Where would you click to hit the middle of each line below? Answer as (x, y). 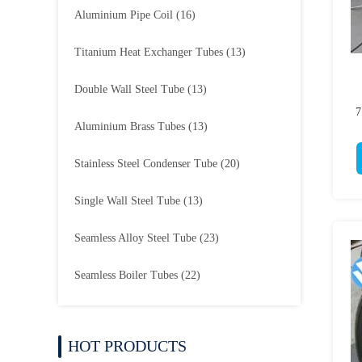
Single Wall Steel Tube (127, 201)
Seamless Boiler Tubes (126, 275)
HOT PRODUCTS (127, 346)
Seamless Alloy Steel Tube (135, 238)
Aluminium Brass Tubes (130, 126)
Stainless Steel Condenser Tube (146, 164)
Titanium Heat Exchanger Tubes (149, 52)
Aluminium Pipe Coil (124, 15)
